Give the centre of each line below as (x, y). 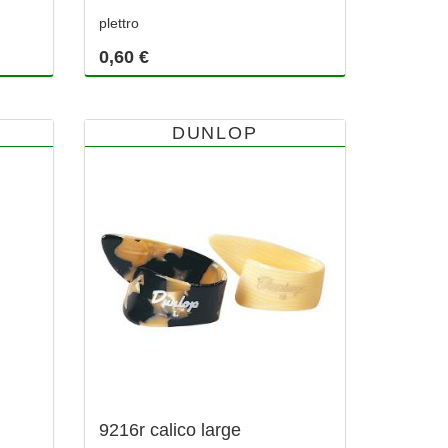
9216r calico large (169, 430)
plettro (118, 22)
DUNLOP (214, 132)
